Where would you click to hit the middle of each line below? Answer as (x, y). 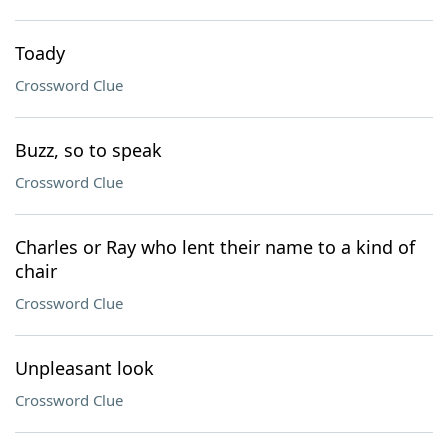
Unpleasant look (84, 368)
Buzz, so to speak (88, 150)
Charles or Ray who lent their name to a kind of (215, 247)
